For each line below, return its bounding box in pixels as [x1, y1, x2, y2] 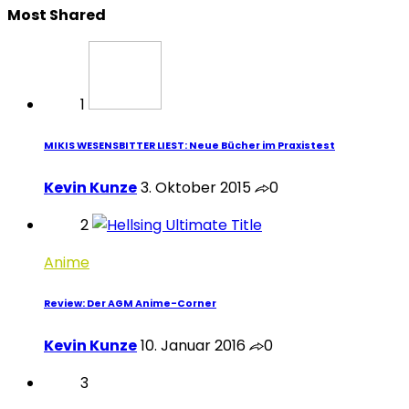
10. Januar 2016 [141, 334, 246, 356]
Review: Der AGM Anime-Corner [44, 296, 216, 310]
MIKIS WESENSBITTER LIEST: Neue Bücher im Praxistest [44, 138, 335, 152]
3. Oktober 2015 [141, 176, 251, 198]
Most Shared [7, 4, 106, 26]
